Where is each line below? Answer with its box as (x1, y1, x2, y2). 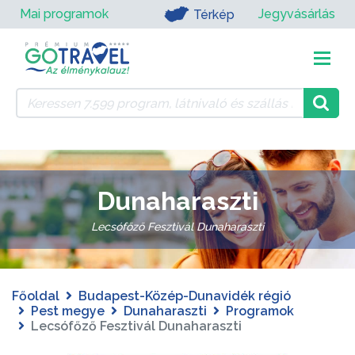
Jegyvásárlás (258, 6, 335, 21)
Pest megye (31, 303, 105, 319)
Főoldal (12, 288, 59, 303)
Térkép (193, 6, 235, 22)
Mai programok (20, 6, 109, 21)
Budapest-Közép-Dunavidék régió (78, 288, 291, 303)
